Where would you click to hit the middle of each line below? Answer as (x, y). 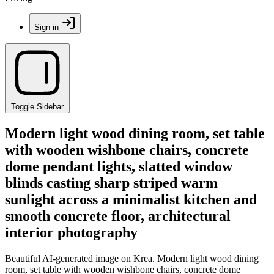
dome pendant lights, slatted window (119, 166)
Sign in (46, 27)
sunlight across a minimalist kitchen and (131, 199)
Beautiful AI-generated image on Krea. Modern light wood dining (132, 258)
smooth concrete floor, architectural (118, 216)
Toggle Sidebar (37, 107)
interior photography (71, 232)
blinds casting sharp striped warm (111, 183)
